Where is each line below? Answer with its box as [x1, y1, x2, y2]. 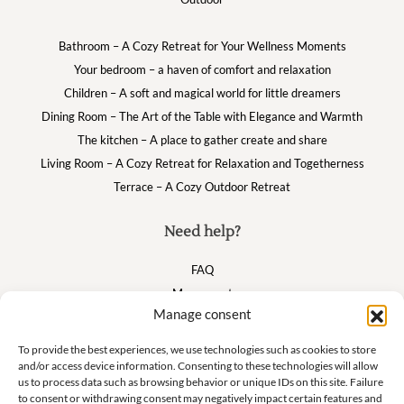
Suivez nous [161, 374, 243, 392]
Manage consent [152, 306, 252, 322]
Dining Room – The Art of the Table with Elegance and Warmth [41, 109, 363, 124]
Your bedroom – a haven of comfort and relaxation [73, 62, 331, 77]
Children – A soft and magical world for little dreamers [63, 86, 341, 100]
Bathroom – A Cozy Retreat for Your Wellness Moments [58, 39, 346, 53]
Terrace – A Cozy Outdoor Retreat [114, 179, 290, 194]
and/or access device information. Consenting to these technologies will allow [18, 359, 378, 372]
